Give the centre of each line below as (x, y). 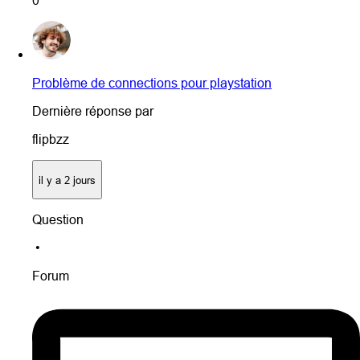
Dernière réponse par (93, 111)
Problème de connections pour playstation (152, 83)
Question (58, 220)
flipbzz (51, 139)
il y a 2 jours (67, 180)
